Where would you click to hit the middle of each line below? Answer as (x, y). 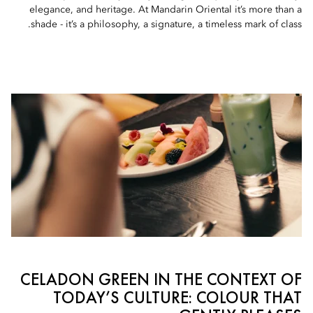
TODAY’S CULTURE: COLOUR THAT (177, 297)
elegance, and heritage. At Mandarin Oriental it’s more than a (166, 10)
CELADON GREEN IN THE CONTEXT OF (161, 279)
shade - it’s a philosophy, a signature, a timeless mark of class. (166, 24)
